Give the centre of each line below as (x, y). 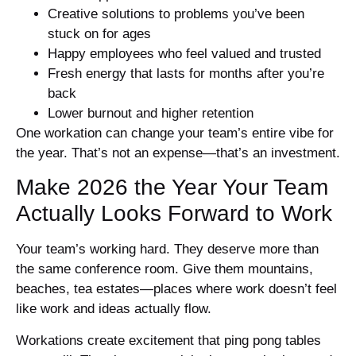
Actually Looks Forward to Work (174, 214)
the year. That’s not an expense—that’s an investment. (178, 153)
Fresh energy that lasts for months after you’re (186, 74)
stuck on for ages (99, 34)
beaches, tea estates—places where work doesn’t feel (176, 289)
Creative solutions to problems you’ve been (176, 14)
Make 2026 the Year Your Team (172, 188)
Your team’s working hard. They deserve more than (167, 250)
